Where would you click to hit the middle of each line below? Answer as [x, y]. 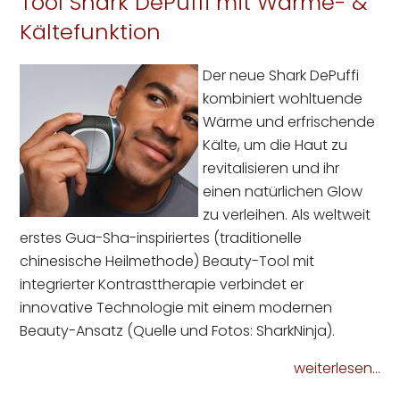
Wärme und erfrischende [289, 122]
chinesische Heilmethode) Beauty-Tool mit [167, 262]
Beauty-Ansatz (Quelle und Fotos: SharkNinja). [178, 331]
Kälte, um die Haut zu [275, 146]
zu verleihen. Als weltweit [287, 215]
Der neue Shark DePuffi [281, 76]
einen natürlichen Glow [283, 192]
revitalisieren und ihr [271, 169]
